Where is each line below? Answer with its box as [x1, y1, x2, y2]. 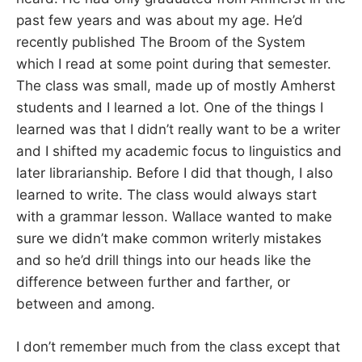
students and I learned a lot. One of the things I [16, 99, 323, 116]
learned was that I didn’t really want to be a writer [16, 121, 340, 138]
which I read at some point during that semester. [16, 56, 331, 73]
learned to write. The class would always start [16, 187, 317, 204]
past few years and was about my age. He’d [16, 12, 303, 29]
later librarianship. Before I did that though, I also [16, 165, 333, 182]
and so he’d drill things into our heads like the [16, 252, 311, 269]
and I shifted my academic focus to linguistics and [16, 143, 342, 160]
